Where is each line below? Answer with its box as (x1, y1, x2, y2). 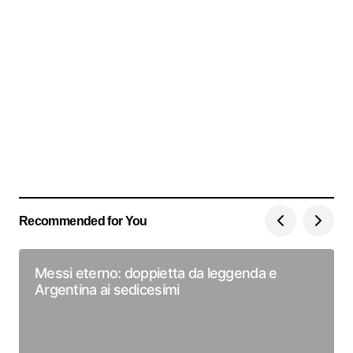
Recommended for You (19, 214, 147, 228)
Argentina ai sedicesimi (35, 281, 180, 298)
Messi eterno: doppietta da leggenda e (35, 265, 277, 281)
